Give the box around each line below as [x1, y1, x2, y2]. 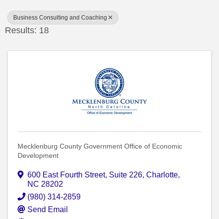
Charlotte [146, 171, 178, 179]
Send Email [27, 205, 68, 214]
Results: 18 [5, 25, 49, 36]
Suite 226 [109, 171, 142, 179]
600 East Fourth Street [27, 171, 105, 179]
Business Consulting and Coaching [13, 14, 107, 22]
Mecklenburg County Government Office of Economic [18, 142, 182, 151]
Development [18, 152, 59, 160]
